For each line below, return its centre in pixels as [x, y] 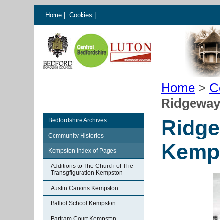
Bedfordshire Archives [77, 120]
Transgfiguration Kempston [87, 173]
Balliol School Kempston [83, 203]
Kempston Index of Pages [82, 151]
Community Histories [76, 136]
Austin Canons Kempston [84, 188]
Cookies [82, 15]
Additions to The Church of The [92, 166]
